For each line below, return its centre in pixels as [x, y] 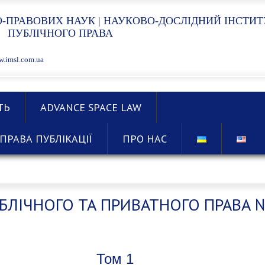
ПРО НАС [145, 139]
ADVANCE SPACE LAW [91, 107]
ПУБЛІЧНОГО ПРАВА [60, 33]
